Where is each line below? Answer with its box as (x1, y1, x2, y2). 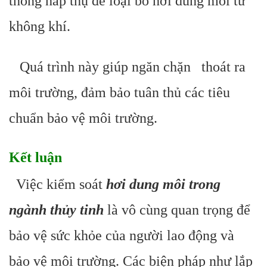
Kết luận (9, 150, 62, 165)
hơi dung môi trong (106, 176, 221, 192)
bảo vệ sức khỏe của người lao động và (9, 228, 234, 243)
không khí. (9, 18, 70, 34)
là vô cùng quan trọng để (104, 202, 250, 218)
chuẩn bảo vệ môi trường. (9, 110, 157, 126)
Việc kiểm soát (9, 176, 106, 192)
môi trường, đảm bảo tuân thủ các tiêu (9, 85, 230, 100)
